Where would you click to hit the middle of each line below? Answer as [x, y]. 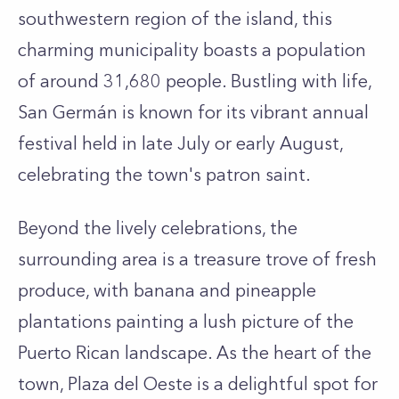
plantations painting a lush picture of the [186, 322]
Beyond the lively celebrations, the [158, 228]
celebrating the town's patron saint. [164, 175]
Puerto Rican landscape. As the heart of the [195, 353]
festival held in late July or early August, [180, 143]
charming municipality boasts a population [192, 50]
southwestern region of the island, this [175, 19]
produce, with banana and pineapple [167, 290]
